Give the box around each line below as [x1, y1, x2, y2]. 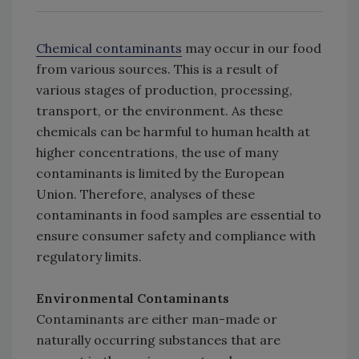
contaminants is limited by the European [36, 165, 284, 182]
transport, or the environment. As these [36, 103, 283, 119]
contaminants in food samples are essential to [36, 207, 321, 224]
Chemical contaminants [36, 40, 182, 57]
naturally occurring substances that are [36, 332, 280, 349]
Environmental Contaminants [36, 290, 229, 307]
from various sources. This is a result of [36, 61, 278, 78]
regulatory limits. [36, 248, 142, 265]
